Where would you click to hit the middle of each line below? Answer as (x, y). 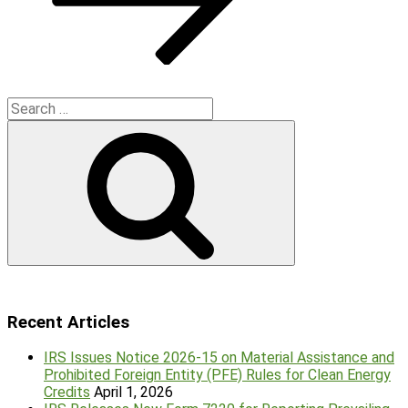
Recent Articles (68, 322)
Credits (67, 393)
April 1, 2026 (133, 393)
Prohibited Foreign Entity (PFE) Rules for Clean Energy (217, 375)
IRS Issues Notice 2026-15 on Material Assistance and (219, 358)
